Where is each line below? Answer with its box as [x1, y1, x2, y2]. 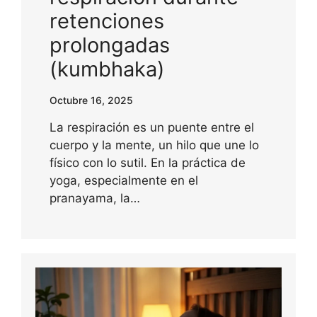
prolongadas [50, 32, 170, 57]
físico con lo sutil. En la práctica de [50, 155, 246, 170]
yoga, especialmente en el [50, 173, 198, 188]
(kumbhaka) [50, 56, 165, 81]
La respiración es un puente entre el [50, 120, 254, 134]
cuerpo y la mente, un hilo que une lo [50, 137, 259, 152]
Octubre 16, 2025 [50, 93, 133, 106]
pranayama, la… [50, 190, 140, 205]
